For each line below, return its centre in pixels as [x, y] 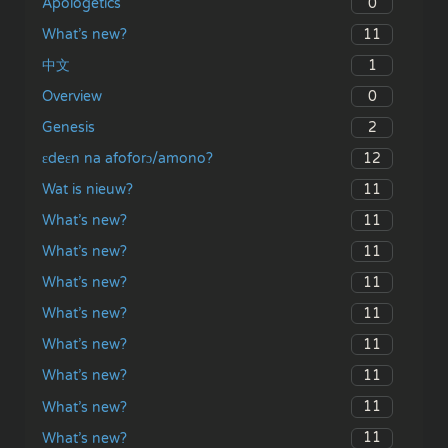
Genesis [68, 128]
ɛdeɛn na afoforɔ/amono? [127, 159]
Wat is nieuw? [87, 190]
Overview [72, 97]
